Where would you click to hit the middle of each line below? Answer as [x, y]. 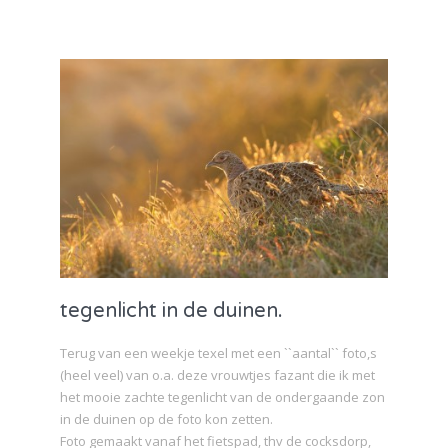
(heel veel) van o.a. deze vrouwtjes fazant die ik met [217, 375]
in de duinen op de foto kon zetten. [166, 419]
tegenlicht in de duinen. [171, 311]
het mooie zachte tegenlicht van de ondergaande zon [222, 397]
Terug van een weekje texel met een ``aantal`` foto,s [218, 353]
